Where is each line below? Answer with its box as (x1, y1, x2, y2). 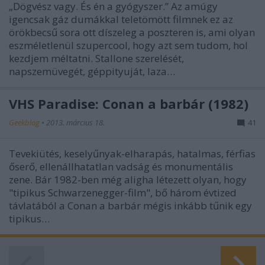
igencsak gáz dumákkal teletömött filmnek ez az (9, 12, 233, 26)
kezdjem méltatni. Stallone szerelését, (9, 51, 184, 65)
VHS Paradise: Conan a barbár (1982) (9, 94, 248, 112)
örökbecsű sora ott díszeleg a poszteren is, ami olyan (9, 25, 255, 39)
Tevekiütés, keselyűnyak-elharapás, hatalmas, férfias (9, 146, 256, 160)
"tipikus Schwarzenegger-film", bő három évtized (9, 185, 237, 199)
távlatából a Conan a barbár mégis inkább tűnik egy (9, 198, 252, 212)
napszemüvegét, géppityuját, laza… (9, 64, 175, 78)
